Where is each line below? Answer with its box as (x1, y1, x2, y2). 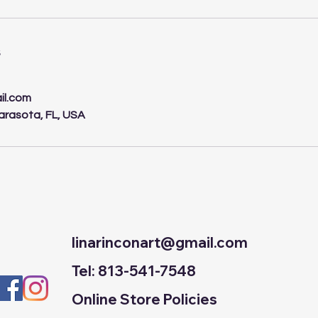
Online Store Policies (72, 290, 217, 308)
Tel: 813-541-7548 (72, 261, 196, 280)
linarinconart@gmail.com (72, 233, 248, 251)
